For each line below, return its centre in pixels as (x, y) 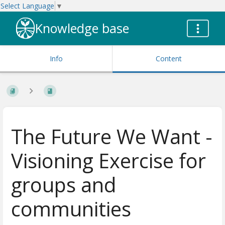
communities (71, 209)
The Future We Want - (112, 136)
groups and (64, 185)
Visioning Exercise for (108, 160)
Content (169, 59)
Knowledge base (82, 28)
